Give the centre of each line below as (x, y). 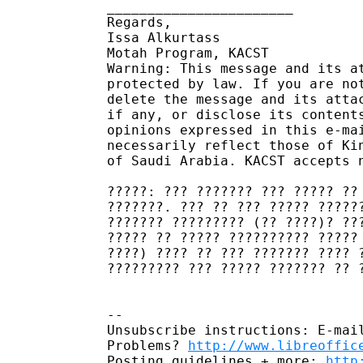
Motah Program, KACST (188, 53)
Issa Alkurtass (164, 37)
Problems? (147, 345)
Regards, (139, 22)
